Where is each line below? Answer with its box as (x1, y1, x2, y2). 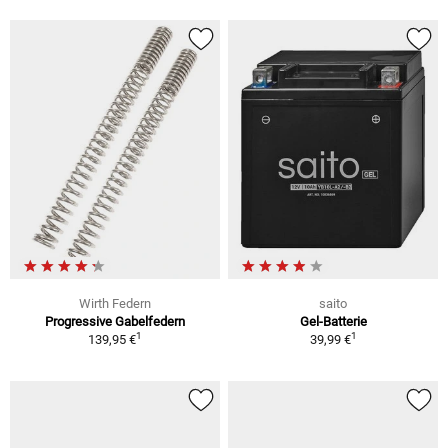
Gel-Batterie (299, 314, 367, 330)
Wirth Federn (79, 296, 151, 312)
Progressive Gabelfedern (45, 314, 185, 330)
